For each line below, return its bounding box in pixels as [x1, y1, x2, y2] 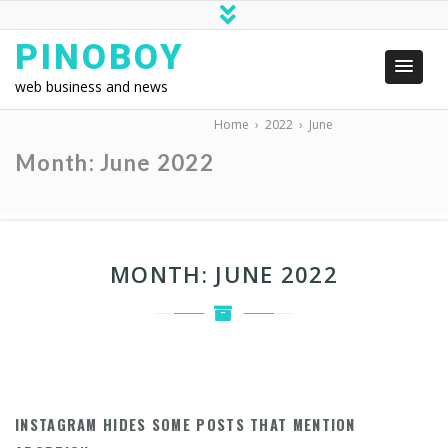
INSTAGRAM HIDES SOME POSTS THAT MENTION [15, 414, 356, 435]
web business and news [15, 77, 168, 96]
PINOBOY [15, 37, 185, 78]
